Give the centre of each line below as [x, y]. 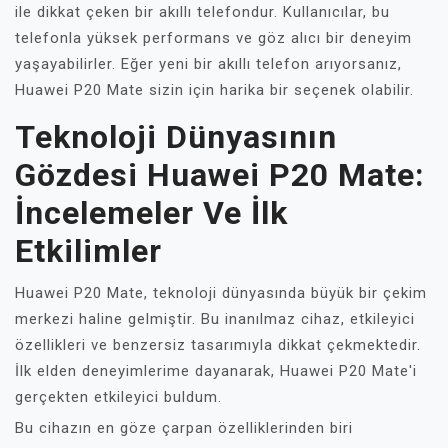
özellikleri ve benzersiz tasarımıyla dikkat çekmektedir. [218, 345]
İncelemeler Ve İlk [151, 213]
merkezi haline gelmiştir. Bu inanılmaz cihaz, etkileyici [215, 319]
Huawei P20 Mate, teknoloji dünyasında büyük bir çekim [221, 293]
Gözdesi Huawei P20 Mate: [220, 175]
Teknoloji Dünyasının [176, 137]
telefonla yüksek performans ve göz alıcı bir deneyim [213, 38]
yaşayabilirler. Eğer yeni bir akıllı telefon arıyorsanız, [208, 64]
